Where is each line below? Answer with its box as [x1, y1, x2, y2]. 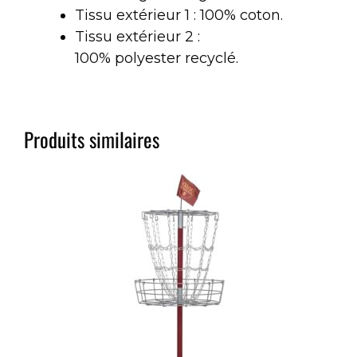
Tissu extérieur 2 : [75, 27, 200, 45]
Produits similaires [24, 124, 159, 154]
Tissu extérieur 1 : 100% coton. [75, 6, 283, 24]
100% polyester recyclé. [75, 49, 238, 67]
